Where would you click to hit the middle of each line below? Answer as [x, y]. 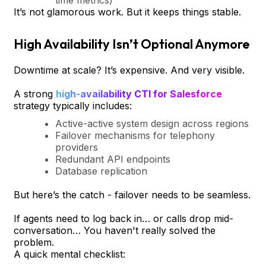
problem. [34, 242]
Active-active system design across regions [152, 123]
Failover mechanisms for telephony [135, 135]
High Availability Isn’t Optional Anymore [132, 44]
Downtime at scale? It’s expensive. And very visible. [129, 70]
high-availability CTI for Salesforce [139, 94]
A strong [35, 94]
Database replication [101, 171]
